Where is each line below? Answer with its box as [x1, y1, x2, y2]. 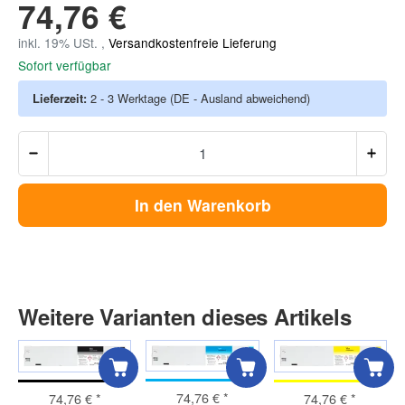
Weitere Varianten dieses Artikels [18, 301, 352, 333]
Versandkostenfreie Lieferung [108, 33, 277, 52]
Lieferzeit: [33, 89, 90, 107]
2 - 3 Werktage [90, 89, 170, 107]
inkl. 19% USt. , [18, 33, 108, 52]
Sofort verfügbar [18, 55, 111, 74]
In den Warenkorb [134, 193, 271, 217]
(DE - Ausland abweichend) [170, 89, 310, 107]
